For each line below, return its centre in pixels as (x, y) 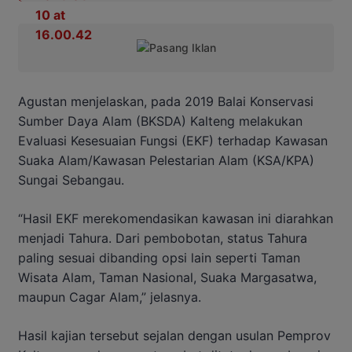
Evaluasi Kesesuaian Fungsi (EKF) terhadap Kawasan (173, 140)
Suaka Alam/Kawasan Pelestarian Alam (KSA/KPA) (166, 160)
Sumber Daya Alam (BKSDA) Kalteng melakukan (160, 121)
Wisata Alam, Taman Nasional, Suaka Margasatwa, (167, 277)
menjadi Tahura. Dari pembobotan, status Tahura (163, 238)
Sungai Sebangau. (71, 180)
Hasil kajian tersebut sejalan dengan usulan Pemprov (174, 335)
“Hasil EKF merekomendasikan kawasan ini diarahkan (176, 218)
